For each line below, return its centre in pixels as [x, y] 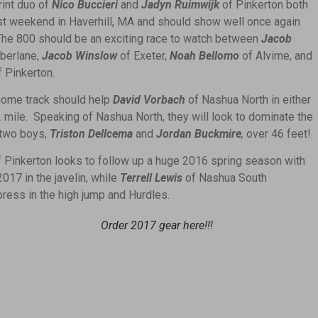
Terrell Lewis [151, 178]
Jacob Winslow [79, 55]
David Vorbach [149, 99]
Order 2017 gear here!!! [157, 225]
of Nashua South [226, 178]
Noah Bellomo [204, 55]
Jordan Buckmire [199, 133]
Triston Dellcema [91, 133]
